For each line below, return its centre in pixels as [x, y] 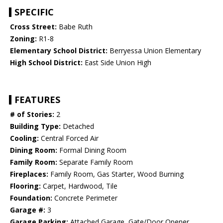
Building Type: [35, 126]
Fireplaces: [29, 174]
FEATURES [37, 100]
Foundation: [31, 198]
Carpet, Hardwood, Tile [79, 186]
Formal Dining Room [92, 150]
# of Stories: [32, 114]
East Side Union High [117, 63]
